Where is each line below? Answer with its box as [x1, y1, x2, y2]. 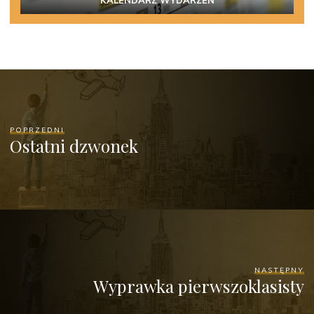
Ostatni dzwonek [10, 134, 139, 157]
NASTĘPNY [254, 265, 304, 275]
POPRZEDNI [10, 125, 65, 135]
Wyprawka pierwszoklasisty [93, 274, 304, 297]
